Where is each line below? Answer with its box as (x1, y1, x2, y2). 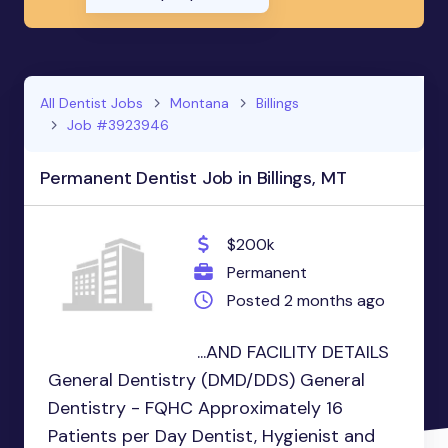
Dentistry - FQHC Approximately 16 (48, 396, 343, 421)
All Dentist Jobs (40, 94, 143, 113)
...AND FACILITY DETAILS (192, 340, 389, 365)
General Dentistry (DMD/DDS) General (48, 368, 365, 393)
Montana (170, 94, 229, 113)
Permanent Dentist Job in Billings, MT (40, 166, 347, 191)
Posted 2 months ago (226, 289, 385, 311)
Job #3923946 (67, 116, 169, 135)
